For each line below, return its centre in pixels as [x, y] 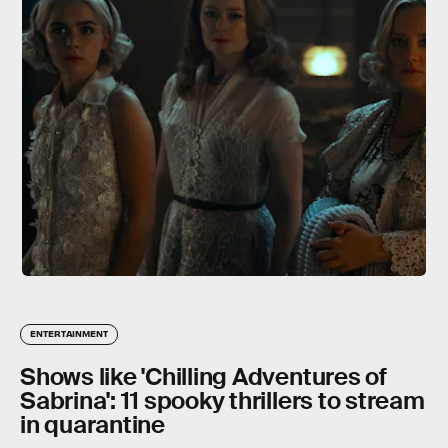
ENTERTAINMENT [69, 333]
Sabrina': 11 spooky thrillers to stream [222, 400]
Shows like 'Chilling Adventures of [203, 376]
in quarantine [92, 424]
